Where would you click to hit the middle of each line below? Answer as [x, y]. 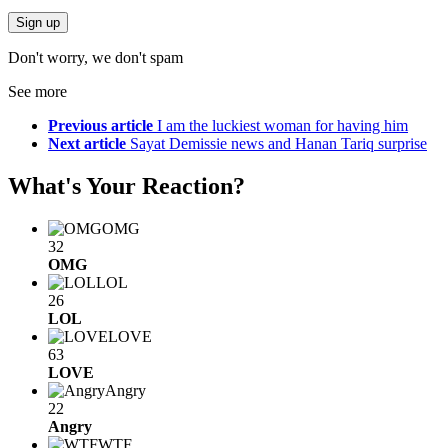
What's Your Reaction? [126, 185]
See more [37, 91]
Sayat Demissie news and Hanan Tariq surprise [278, 143]
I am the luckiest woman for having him [282, 125]
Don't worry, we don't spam [95, 57]
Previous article [100, 125]
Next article [87, 143]
